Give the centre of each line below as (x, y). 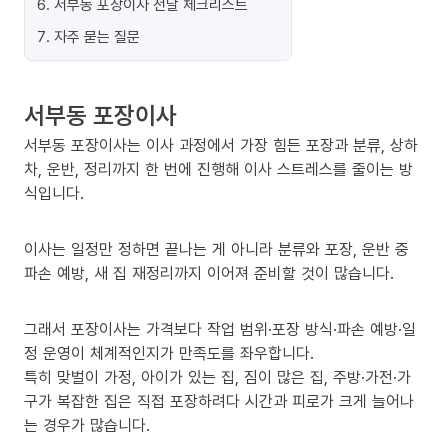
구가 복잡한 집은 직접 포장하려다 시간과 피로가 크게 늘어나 (219, 401)
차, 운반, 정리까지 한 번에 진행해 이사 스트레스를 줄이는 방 (218, 169)
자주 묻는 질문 (97, 36)
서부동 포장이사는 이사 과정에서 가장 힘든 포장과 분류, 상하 (221, 145)
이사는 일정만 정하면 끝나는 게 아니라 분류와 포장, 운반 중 (216, 249)
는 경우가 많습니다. (87, 425)
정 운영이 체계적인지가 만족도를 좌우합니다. (169, 353)
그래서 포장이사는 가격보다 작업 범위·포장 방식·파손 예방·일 (220, 329)
